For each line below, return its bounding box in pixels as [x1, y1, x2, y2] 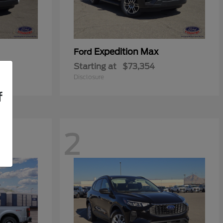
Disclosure [74, 73, 104, 81]
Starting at [74, 62, 116, 71]
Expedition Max [94, 47, 158, 57]
